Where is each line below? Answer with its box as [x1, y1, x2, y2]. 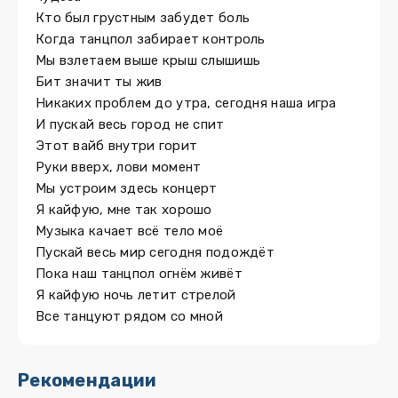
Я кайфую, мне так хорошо [36, 202, 212, 218]
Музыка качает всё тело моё [36, 223, 224, 239]
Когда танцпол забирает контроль [36, 31, 266, 47]
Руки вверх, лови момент [36, 159, 202, 175]
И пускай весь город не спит [36, 116, 225, 132]
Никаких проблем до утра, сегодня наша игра [36, 95, 337, 111]
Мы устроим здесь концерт [36, 180, 218, 196]
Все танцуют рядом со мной [36, 308, 223, 324]
